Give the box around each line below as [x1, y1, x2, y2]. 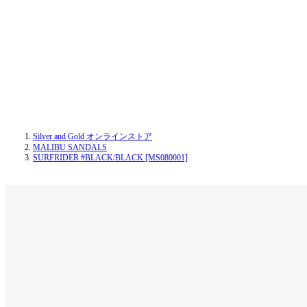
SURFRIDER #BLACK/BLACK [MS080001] [33, 153, 188, 162]
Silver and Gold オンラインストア [33, 132, 152, 141]
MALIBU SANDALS [33, 143, 107, 152]
